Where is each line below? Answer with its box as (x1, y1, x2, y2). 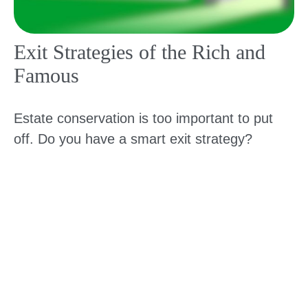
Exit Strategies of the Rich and (14, 41, 265, 64)
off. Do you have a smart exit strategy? (14, 131, 252, 147)
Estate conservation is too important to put (14, 111, 273, 126)
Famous (14, 64, 79, 87)
